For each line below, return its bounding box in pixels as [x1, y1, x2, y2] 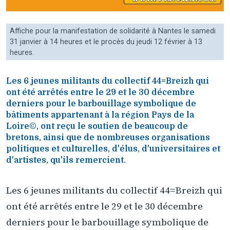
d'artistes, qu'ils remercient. [6, 156, 126, 165]
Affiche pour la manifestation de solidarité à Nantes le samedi [10, 27, 216, 36]
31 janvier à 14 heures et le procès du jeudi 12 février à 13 [10, 37, 202, 47]
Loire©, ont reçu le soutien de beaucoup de [6, 122, 188, 131]
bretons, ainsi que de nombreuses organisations [6, 133, 210, 143]
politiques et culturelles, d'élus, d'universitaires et [6, 144, 220, 154]
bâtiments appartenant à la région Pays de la [6, 110, 194, 120]
